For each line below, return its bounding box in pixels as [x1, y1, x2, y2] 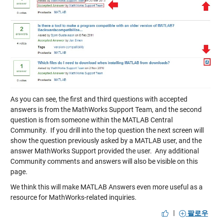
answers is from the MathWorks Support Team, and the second [10, 105, 202, 113]
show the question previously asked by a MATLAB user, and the [10, 136, 202, 145]
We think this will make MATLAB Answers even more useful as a [10, 183, 203, 191]
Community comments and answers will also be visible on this [10, 157, 198, 165]
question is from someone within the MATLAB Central [10, 115, 173, 124]
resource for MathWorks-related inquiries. [10, 193, 137, 201]
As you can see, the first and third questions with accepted [10, 95, 187, 103]
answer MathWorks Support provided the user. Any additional [10, 147, 199, 155]
